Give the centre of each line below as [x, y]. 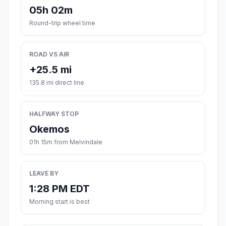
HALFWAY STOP [54, 114]
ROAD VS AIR [49, 54]
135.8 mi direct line [57, 83]
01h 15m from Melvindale [66, 142]
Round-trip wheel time [62, 23]
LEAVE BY [44, 174]
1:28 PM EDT [60, 189]
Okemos [49, 129]
